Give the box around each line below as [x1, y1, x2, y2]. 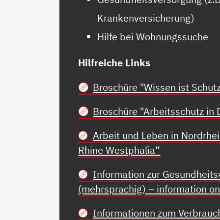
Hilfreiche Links [78, 56, 151, 70]
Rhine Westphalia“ [78, 143, 161, 157]
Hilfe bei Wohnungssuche [97, 30, 208, 44]
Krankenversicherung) [97, 11, 194, 25]
